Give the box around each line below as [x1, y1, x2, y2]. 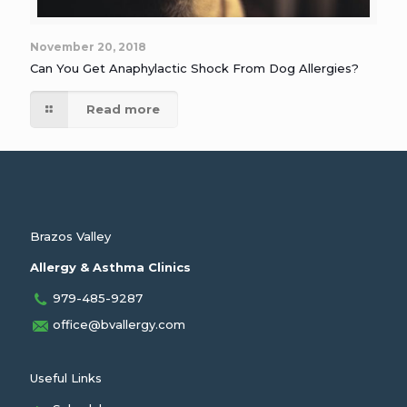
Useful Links [30, 371, 102, 386]
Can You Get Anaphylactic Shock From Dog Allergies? [30, 61, 359, 76]
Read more [86, 102, 161, 117]
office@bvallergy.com [53, 317, 185, 333]
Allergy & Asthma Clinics [30, 260, 191, 275]
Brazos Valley [30, 229, 111, 244]
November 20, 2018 [30, 40, 146, 55]
